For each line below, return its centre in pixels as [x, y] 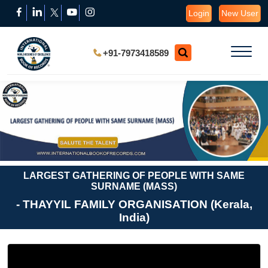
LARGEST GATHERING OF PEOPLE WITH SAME [134, 176]
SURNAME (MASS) [134, 187]
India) [134, 218]
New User [240, 13]
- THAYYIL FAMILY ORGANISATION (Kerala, [134, 205]
